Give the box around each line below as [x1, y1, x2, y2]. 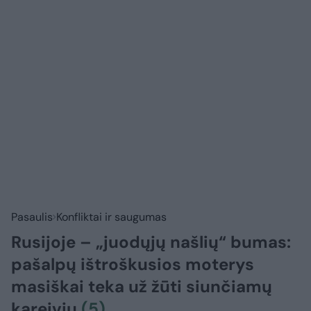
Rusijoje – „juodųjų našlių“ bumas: [11, 231, 291, 253]
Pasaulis [11, 210, 53, 225]
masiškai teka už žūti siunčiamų [11, 276, 272, 298]
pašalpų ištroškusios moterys [11, 253, 254, 276]
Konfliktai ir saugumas [56, 210, 167, 225]
